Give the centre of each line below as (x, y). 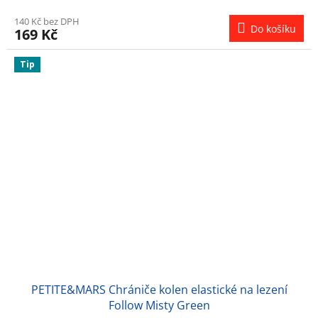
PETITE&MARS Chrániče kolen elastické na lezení (159, 289)
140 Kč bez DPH (47, 22)
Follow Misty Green (159, 305)
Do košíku (273, 29)
